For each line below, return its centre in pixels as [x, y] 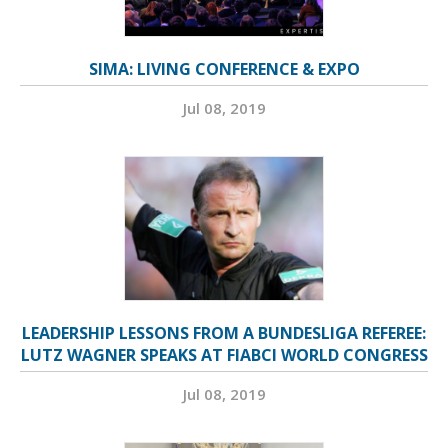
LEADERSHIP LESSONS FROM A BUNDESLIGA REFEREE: [224, 332]
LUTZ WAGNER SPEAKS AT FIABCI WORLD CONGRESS [224, 354]
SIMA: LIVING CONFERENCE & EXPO [224, 68]
